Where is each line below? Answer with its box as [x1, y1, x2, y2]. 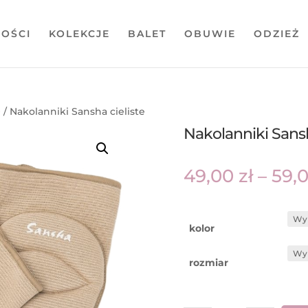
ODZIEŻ [254, 27, 300, 40]
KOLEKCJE [49, 27, 110, 40]
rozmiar [189, 256, 229, 269]
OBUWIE [184, 27, 236, 40]
